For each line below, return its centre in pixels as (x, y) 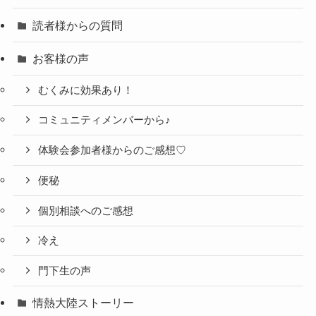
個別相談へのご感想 (86, 211)
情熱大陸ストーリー (84, 303)
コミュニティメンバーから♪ (105, 120)
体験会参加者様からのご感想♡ (113, 151)
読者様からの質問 (78, 25)
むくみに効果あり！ (86, 90)
